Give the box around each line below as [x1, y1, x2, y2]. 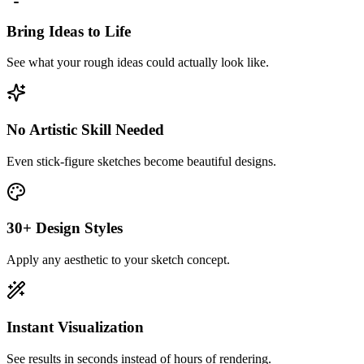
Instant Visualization [6, 318, 144, 336]
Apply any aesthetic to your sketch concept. [6, 253, 230, 267]
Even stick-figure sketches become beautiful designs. [6, 154, 276, 168]
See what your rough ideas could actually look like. [6, 55, 269, 70]
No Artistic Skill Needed [6, 121, 164, 139]
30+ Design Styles [6, 219, 123, 237]
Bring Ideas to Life [6, 22, 131, 40]
